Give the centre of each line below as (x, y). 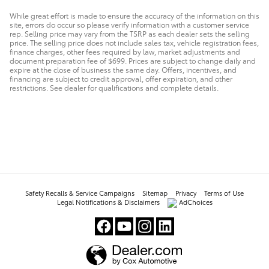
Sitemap (155, 192)
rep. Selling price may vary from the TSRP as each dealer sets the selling (130, 33)
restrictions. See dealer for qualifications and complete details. (114, 87)
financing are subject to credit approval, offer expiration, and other (121, 78)
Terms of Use (224, 192)
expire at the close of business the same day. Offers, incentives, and (123, 69)
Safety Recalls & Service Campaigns (80, 192)
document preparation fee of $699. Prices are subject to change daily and (133, 60)
